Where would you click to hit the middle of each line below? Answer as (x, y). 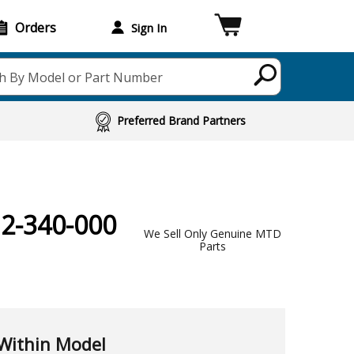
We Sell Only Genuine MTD (212, 233)
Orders (36, 27)
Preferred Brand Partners (182, 121)
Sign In (149, 27)
